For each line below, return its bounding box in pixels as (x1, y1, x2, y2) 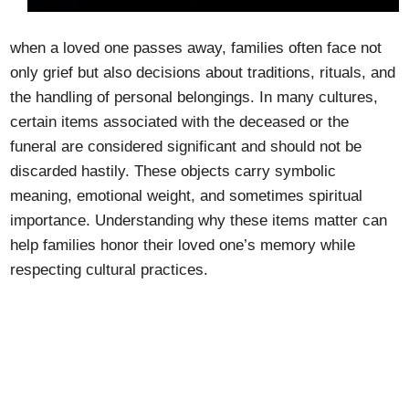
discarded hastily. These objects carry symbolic (10, 163, 337, 180)
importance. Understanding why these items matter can (10, 212, 388, 229)
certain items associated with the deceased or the (10, 113, 350, 131)
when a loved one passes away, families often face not (10, 39, 383, 57)
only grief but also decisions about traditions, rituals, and (10, 64, 396, 81)
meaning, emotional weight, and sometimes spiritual (10, 187, 363, 204)
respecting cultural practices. (10, 261, 209, 278)
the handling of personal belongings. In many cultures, (10, 89, 379, 106)
